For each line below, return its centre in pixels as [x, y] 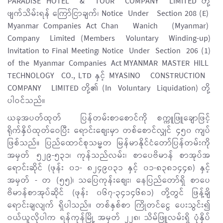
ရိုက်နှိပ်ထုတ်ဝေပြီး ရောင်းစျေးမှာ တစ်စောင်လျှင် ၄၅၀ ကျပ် [109, 131]
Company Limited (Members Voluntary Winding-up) [109, 39]
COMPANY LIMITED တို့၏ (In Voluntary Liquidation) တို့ [109, 88]
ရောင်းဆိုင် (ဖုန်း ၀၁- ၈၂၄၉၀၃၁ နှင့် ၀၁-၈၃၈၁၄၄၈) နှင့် [109, 168]
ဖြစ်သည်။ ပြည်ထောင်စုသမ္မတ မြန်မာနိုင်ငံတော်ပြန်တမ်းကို [109, 143]
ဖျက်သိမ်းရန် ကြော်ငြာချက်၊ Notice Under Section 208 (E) [109, 14]
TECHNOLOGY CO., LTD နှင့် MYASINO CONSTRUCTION [109, 76]
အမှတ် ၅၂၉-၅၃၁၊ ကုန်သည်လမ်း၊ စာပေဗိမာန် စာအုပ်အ [109, 156]
